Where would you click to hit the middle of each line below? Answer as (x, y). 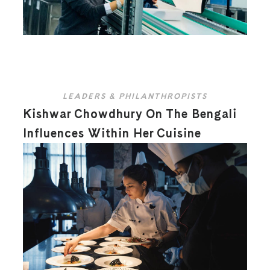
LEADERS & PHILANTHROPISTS (135, 96)
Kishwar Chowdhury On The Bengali (130, 114)
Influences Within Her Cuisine (112, 133)
